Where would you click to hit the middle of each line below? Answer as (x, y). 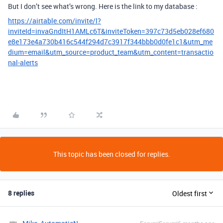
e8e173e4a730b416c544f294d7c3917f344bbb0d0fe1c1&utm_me (110, 42)
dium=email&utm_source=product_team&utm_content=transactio (111, 52)
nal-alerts (23, 62)
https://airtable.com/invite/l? (55, 21)
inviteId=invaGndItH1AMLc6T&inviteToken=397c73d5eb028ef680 (111, 31)
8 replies (21, 193)
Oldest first (190, 193)
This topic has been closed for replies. (111, 154)
